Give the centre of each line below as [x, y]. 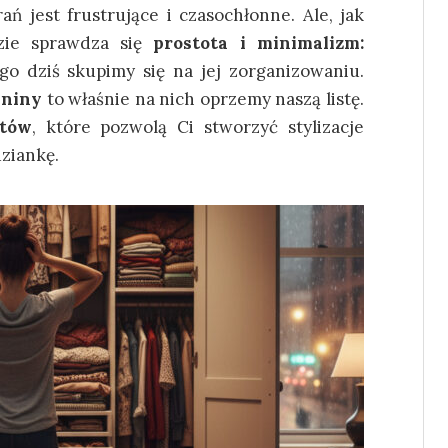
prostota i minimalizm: [259, 43]
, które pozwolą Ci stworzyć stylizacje [197, 127]
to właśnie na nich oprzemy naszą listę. [203, 99]
